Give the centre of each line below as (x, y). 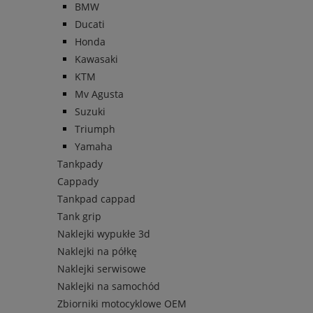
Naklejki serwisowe (102, 269)
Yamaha (94, 147)
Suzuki (90, 112)
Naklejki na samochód (109, 286)
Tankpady (80, 164)
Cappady (78, 182)
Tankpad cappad (96, 199)
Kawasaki (96, 59)
